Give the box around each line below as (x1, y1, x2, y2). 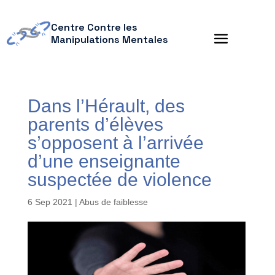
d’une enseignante (27, 151, 180, 171)
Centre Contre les (50, 21, 137, 34)
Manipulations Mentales (50, 33, 168, 46)
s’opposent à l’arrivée (27, 133, 204, 153)
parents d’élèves (27, 114, 163, 134)
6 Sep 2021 (27, 197, 72, 207)
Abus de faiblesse (79, 197, 148, 207)
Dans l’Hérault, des (27, 96, 185, 116)
